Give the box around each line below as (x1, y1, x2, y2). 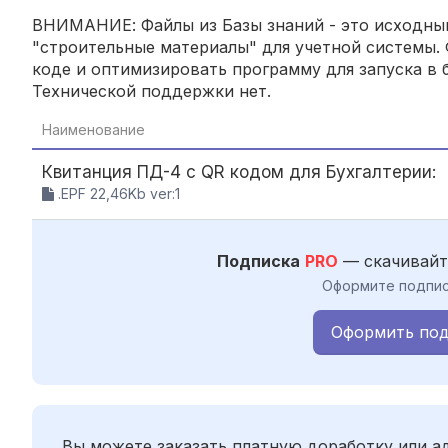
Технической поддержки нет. (32, 80, 271, 101)
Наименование (42, 120, 145, 138)
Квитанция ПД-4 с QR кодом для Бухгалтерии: (42, 161, 436, 182)
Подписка (217, 250, 300, 271)
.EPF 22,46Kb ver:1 (54, 184, 180, 202)
